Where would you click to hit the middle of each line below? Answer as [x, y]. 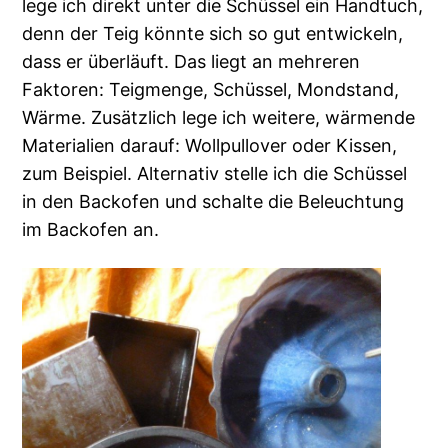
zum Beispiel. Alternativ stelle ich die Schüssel [215, 174]
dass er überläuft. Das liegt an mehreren [191, 62]
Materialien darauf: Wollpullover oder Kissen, [210, 146]
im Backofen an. [91, 230]
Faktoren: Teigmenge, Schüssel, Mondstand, [211, 90]
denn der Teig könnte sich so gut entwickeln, [213, 34]
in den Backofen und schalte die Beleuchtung [213, 202]
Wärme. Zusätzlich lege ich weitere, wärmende [219, 118]
